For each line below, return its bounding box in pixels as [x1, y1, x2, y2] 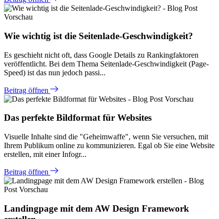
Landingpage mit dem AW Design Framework [4, 203, 189, 214]
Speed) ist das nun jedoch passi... [4, 68, 106, 77]
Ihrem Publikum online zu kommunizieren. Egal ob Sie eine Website [4, 141, 215, 150]
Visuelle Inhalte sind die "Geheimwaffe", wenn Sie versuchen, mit [4, 132, 208, 141]
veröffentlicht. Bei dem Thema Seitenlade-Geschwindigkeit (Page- [4, 59, 209, 68]
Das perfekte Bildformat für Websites [4, 112, 152, 123]
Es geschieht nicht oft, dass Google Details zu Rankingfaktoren [4, 50, 198, 59]
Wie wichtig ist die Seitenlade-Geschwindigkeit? [4, 31, 193, 42]
